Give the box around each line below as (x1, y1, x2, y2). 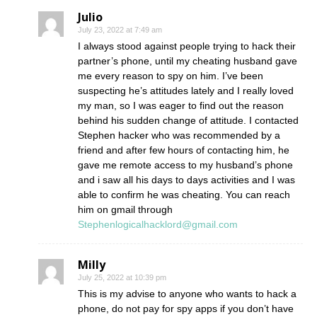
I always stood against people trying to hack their (78, 40, 296, 52)
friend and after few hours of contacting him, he (78, 144, 289, 156)
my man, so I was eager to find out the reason (78, 100, 284, 112)
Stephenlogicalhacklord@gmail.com (78, 219, 238, 231)
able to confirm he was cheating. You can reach (78, 189, 290, 201)
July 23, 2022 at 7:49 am (78, 25, 162, 35)
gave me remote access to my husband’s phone (78, 159, 293, 171)
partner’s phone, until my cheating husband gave (78, 55, 297, 67)
